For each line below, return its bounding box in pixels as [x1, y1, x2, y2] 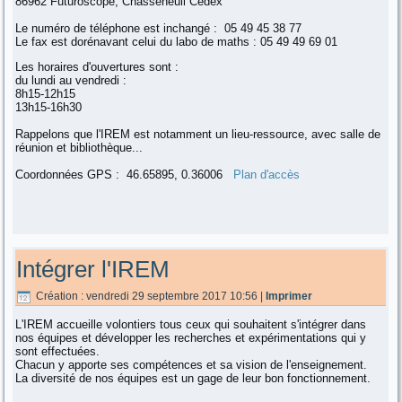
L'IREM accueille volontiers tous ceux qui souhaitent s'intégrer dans [15, 318, 367, 331]
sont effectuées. [15, 345, 100, 358]
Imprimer [266, 290, 313, 303]
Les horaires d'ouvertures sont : [15, 60, 179, 74]
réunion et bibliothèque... [15, 141, 144, 155]
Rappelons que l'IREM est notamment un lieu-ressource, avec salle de [15, 127, 381, 142]
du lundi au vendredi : [15, 74, 127, 88]
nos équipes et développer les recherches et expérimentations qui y [15, 331, 367, 345]
